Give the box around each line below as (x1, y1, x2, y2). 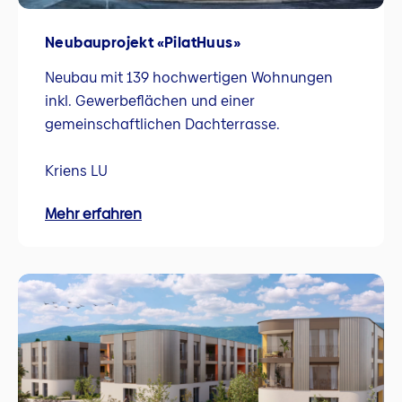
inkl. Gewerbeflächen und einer (45, 90, 255, 111)
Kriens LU (45, 160, 108, 181)
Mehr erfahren (45, 204, 142, 225)
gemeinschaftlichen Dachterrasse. (45, 113, 280, 135)
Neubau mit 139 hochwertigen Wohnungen (45, 66, 333, 88)
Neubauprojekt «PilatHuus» (45, 32, 240, 53)
